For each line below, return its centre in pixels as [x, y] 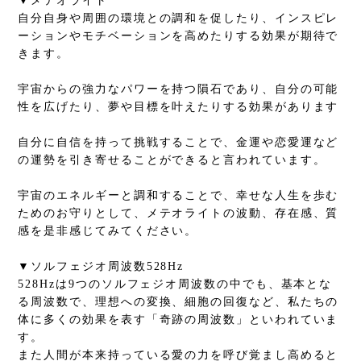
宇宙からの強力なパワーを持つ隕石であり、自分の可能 [178, 89]
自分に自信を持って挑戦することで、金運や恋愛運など [178, 142]
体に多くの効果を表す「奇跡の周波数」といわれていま [178, 319]
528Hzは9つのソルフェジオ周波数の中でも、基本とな [175, 284]
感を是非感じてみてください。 [108, 230]
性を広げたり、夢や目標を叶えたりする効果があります [178, 106]
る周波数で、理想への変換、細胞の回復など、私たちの [178, 301]
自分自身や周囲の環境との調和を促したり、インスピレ [178, 18]
